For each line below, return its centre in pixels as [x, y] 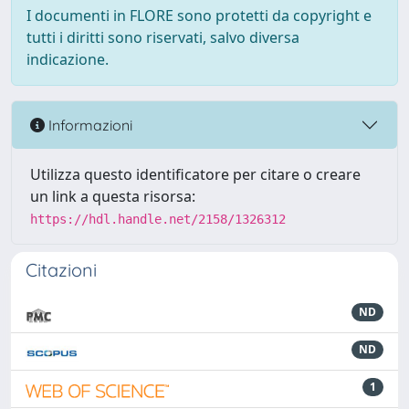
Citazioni [61, 270]
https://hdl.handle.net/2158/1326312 [158, 219]
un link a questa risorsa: [113, 196]
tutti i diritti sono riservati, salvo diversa [163, 37]
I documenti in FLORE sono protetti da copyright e [199, 16]
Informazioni [89, 125]
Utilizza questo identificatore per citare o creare [195, 174]
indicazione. [68, 59]
